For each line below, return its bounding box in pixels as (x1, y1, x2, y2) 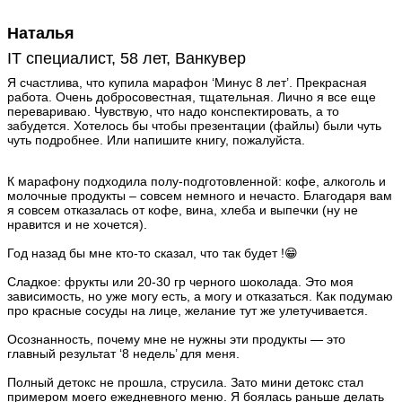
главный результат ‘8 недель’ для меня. (7, 346, 240, 362)
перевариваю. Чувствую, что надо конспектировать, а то (7, 104, 339, 119)
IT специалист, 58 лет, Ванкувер (7, 49, 246, 68)
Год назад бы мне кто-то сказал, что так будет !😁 (7, 246, 298, 261)
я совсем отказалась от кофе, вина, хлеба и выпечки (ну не (7, 203, 358, 218)
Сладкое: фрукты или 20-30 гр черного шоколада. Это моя (7, 275, 354, 290)
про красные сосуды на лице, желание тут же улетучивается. (7, 303, 368, 319)
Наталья (7, 24, 74, 43)
